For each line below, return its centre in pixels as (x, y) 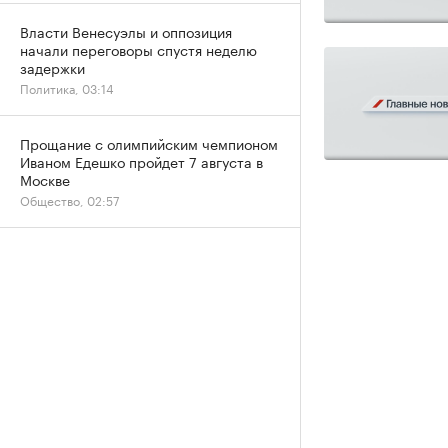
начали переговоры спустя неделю (138, 49)
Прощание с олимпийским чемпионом (149, 143)
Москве (45, 179)
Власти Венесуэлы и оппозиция (126, 31)
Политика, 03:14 (67, 87)
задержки (52, 67)
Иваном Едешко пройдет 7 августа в (141, 161)
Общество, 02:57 (69, 199)
